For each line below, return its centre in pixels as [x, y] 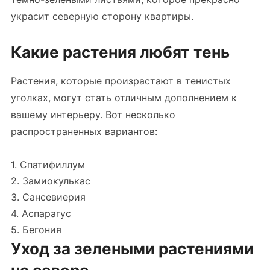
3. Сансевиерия [48, 197]
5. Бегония [36, 230]
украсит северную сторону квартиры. [102, 16]
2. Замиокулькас [50, 181]
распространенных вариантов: [84, 131]
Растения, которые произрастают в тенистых [121, 81]
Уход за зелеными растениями [132, 249]
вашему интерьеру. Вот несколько [93, 115]
